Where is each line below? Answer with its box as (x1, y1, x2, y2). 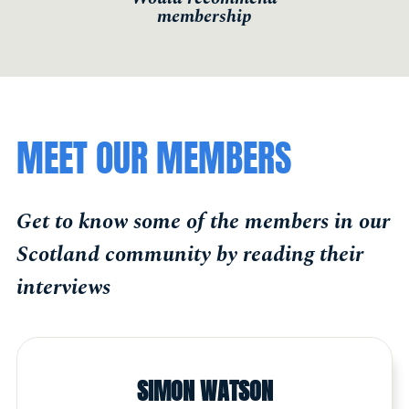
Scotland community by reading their (16, 237, 363, 271)
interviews (16, 270, 110, 304)
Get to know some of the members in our (16, 204, 390, 238)
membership (157, 3, 252, 31)
